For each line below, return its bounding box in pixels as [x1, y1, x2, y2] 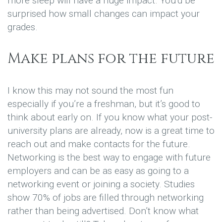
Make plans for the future [7, 49, 215, 68]
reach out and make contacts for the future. [7, 138, 190, 150]
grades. [7, 21, 38, 33]
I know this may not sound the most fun [7, 85, 173, 97]
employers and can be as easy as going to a [7, 165, 189, 177]
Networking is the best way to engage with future [7, 152, 211, 164]
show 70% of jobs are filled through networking [7, 192, 204, 204]
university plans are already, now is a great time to [7, 125, 215, 137]
